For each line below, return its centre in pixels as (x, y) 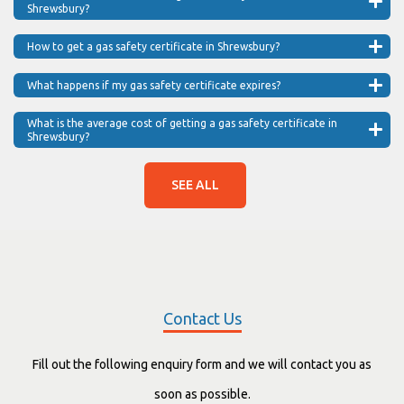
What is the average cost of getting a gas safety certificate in (182, 123)
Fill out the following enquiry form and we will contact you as (202, 364)
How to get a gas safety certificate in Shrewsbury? (153, 46)
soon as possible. (202, 394)
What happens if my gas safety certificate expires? (154, 85)
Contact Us (202, 318)
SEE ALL (195, 184)
